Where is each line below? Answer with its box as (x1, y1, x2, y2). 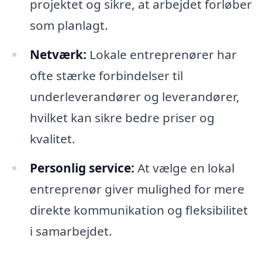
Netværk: (29, 46, 87, 63)
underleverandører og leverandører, (29, 88, 240, 105)
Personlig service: (29, 160, 135, 177)
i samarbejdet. (29, 223, 112, 240)
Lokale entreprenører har (86, 46, 237, 63)
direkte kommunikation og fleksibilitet (29, 202, 248, 219)
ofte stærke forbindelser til (29, 67, 183, 84)
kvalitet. (29, 130, 75, 147)
